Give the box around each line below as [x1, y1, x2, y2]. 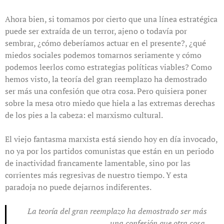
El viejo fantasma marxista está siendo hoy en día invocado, [5, 133, 217, 144]
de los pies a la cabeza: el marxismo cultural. [5, 109, 163, 120]
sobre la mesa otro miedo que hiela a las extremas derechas [5, 97, 215, 108]
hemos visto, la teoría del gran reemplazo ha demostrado [5, 73, 207, 84]
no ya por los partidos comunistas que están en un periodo [5, 145, 214, 156]
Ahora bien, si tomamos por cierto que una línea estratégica [5, 13, 217, 24]
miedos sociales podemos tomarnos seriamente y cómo [5, 49, 201, 60]
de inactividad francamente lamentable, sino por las [5, 157, 190, 168]
